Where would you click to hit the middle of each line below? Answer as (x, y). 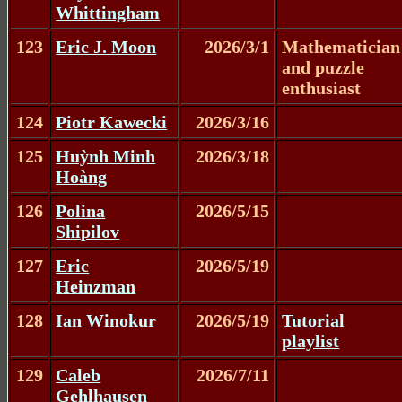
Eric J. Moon (106, 46)
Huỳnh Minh (106, 156)
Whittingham (108, 12)
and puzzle (323, 67)
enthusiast (322, 87)
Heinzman (96, 286)
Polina (81, 210)
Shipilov (88, 231)
